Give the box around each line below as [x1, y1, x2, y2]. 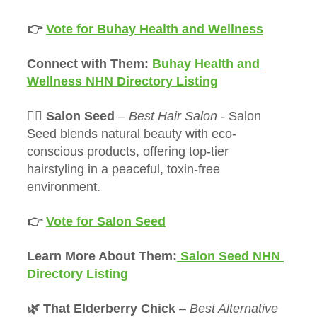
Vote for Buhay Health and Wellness [46, 22, 263, 37]
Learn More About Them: [27, 249, 177, 264]
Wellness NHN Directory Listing [27, 74, 218, 89]
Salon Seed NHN [177, 249, 284, 264]
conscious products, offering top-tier [27, 144, 232, 159]
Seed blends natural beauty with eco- [27, 127, 236, 142]
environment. [27, 180, 100, 195]
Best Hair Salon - [129, 109, 229, 124]
